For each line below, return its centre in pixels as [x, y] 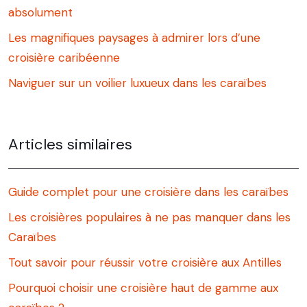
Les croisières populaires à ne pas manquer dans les [149, 218]
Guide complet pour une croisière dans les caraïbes [148, 192]
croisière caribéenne [64, 58]
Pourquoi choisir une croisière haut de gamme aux [143, 288]
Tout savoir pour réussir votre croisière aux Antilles [145, 263]
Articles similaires [70, 145]
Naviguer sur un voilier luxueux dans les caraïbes [137, 83]
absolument [40, 13]
